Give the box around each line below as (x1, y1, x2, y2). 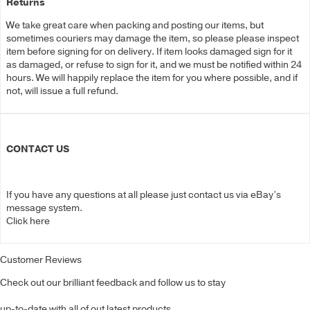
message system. (6, 201, 82, 215)
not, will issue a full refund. (6, 84, 118, 98)
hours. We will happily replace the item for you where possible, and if (6, 71, 298, 85)
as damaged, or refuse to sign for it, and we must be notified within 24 (6, 58, 302, 72)
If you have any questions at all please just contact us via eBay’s (6, 188, 281, 202)
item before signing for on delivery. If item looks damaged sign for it (6, 45, 292, 59)
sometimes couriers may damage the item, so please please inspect (6, 32, 299, 46)
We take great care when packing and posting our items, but (6, 19, 264, 33)
